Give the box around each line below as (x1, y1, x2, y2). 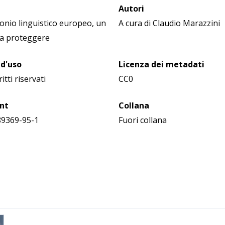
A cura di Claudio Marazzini (118, 18, 220, 29)
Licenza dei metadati (118, 59, 204, 70)
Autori (118, 3, 144, 14)
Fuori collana (118, 115, 167, 126)
